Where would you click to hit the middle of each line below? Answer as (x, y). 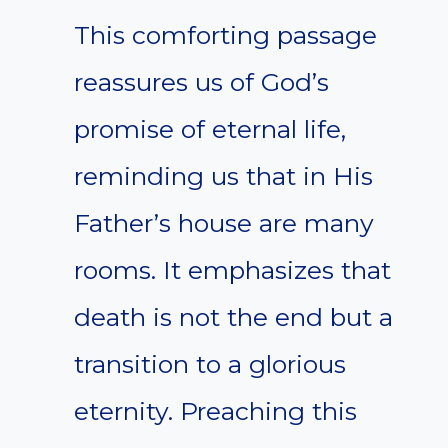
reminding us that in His (223, 176)
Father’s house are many (224, 223)
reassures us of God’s (201, 82)
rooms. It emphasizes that (232, 270)
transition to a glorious (210, 364)
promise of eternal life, (210, 129)
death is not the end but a (233, 317)
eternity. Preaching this (215, 411)
